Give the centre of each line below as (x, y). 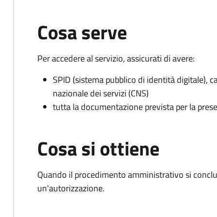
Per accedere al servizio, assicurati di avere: (116, 58)
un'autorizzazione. (71, 188)
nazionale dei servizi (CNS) (101, 93)
